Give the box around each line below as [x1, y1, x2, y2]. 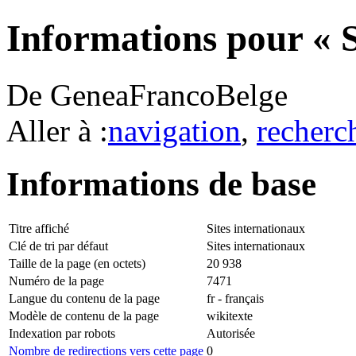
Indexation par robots [9, 326, 115, 340]
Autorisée [207, 326, 255, 340]
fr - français [207, 291, 264, 305]
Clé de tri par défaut [9, 238, 108, 253]
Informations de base [6, 164, 316, 203]
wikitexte [207, 308, 253, 323]
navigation [108, 113, 241, 148]
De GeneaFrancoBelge [6, 77, 288, 112]
